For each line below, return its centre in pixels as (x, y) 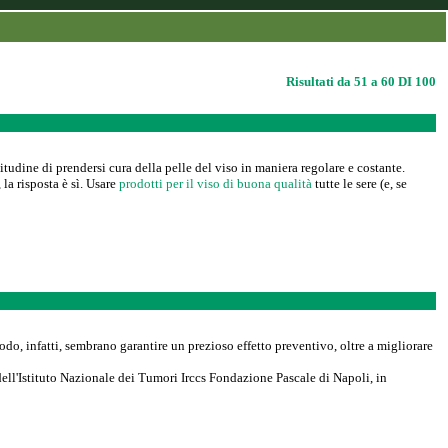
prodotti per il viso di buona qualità (215, 183)
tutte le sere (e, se (359, 183)
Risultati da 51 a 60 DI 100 (361, 81)
